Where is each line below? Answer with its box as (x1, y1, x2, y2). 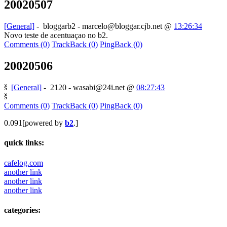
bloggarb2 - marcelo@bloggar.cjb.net (43, 22, 162, 31)
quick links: (4, 138, 44, 147)
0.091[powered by (4, 119, 65, 128)
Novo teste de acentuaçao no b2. (4, 31, 108, 40)
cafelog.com (4, 158, 43, 167)
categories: (4, 205, 41, 214)
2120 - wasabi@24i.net (50, 83, 125, 92)
